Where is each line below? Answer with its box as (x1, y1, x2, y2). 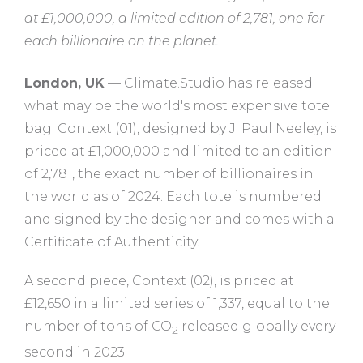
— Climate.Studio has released (105, 75, 313, 91)
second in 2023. (24, 344, 127, 360)
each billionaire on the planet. (24, 32, 219, 49)
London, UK (24, 75, 105, 91)
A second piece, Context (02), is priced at (24, 272, 294, 288)
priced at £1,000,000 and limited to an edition (24, 143, 333, 159)
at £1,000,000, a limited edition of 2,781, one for (24, 10, 324, 26)
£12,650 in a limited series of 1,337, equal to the (24, 295, 330, 311)
